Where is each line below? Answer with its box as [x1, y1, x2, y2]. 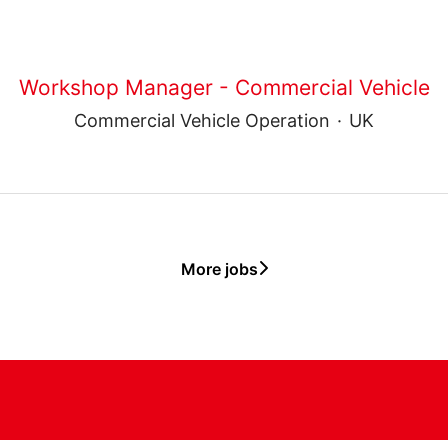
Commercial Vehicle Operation [74, 109, 330, 131]
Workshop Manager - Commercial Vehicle [18, 74, 430, 100]
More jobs [180, 258, 258, 279]
